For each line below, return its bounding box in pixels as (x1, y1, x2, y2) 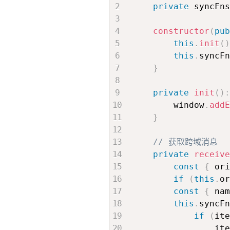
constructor (152, 26, 209, 36)
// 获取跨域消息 (152, 137, 218, 147)
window (132, 100, 204, 110)
